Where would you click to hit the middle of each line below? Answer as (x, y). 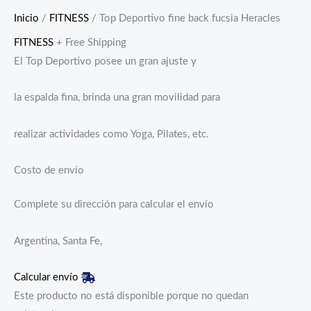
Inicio (26, 19)
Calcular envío (48, 278)
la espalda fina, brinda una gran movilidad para (117, 98)
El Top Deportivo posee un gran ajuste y (105, 61)
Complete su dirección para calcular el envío (114, 205)
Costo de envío (49, 171)
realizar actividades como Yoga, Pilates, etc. (111, 134)
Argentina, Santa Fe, (58, 241)
